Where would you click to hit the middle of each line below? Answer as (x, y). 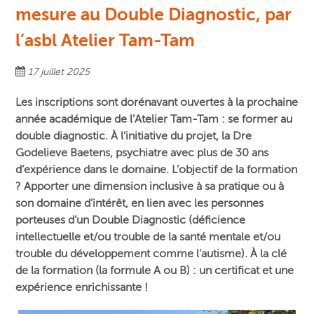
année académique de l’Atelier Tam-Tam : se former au (154, 120)
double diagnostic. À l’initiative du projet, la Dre (134, 136)
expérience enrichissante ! (82, 288)
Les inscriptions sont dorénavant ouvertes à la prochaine (157, 103)
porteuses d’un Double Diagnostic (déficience (131, 220)
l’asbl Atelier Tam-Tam (105, 41)
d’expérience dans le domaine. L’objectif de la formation (157, 170)
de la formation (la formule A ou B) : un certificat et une (155, 271)
